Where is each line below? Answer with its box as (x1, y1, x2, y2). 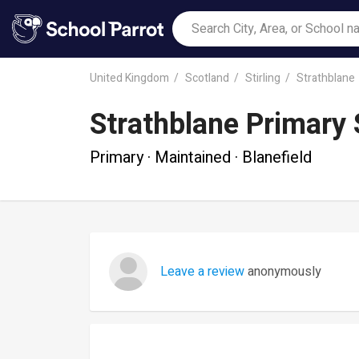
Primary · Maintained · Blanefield (90, 145, 312, 169)
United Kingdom (90, 69, 169, 87)
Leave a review (160, 262, 244, 281)
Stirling (245, 69, 280, 87)
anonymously (244, 262, 321, 281)
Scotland (185, 69, 229, 87)
